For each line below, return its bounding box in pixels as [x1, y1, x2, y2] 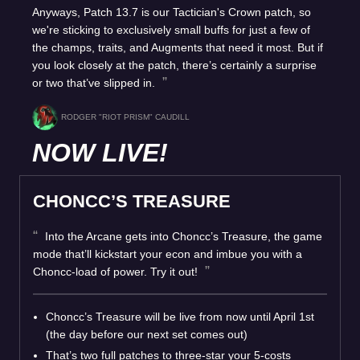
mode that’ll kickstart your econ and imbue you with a [33, 247, 302, 260]
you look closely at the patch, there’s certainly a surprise [32, 59, 317, 72]
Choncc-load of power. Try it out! [33, 265, 201, 278]
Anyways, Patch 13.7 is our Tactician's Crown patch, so [32, 6, 311, 18]
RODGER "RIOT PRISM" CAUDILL [61, 112, 190, 121]
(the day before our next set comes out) [46, 328, 247, 341]
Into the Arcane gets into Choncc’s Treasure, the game [42, 230, 322, 243]
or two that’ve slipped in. [32, 76, 158, 89]
